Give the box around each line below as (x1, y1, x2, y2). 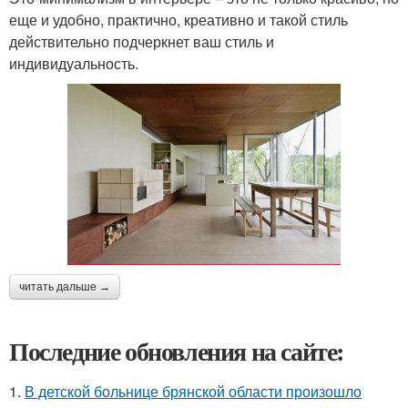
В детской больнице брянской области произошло (25, 380, 362, 402)
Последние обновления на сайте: (9, 331, 344, 370)
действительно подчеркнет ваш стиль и (9, 30, 274, 52)
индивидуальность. (9, 52, 138, 74)
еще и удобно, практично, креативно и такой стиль (9, 8, 348, 30)
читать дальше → (19, 280, 110, 293)
